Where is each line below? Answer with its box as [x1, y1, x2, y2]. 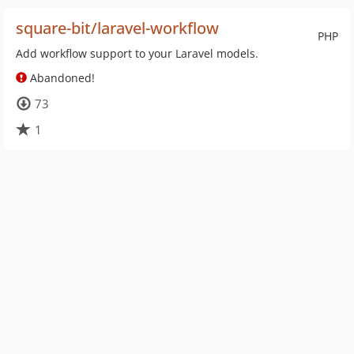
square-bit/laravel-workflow [16, 17, 219, 39]
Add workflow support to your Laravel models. [16, 46, 258, 61]
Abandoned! [27, 70, 95, 85]
